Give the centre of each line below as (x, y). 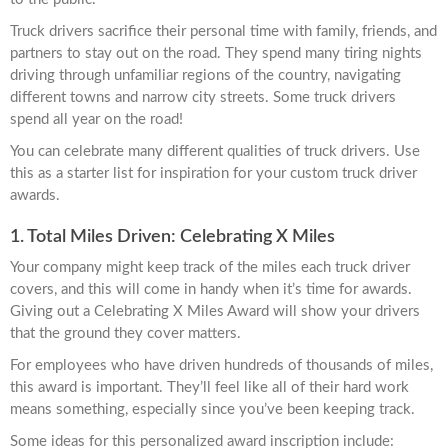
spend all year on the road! (96, 120)
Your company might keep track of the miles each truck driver (210, 268)
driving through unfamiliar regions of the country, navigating (205, 76)
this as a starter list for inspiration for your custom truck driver (213, 174)
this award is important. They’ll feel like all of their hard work (209, 388)
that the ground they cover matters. (125, 334)
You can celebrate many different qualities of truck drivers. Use (215, 152)
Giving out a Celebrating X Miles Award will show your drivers (215, 312)
